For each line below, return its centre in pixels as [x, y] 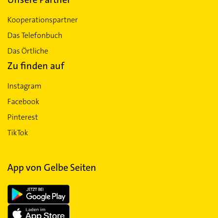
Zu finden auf [36, 66]
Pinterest [23, 117]
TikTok [18, 133]
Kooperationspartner [43, 20]
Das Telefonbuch [35, 35]
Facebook [23, 101]
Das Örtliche [28, 51]
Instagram [24, 86]
